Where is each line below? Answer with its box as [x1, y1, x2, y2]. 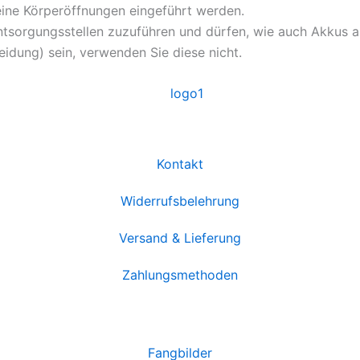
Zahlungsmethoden [122, 266, 238, 283]
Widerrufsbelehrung [121, 192, 239, 209]
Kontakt [157, 155, 203, 172]
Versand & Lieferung [119, 229, 241, 246]
